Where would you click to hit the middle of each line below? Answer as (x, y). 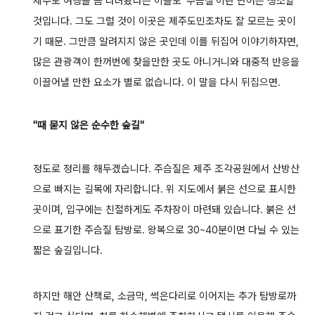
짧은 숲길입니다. (67, 251)
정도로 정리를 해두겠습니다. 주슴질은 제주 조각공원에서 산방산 (166, 169)
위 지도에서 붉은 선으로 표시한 (231, 189)
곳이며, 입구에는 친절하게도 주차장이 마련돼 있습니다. (149, 210)
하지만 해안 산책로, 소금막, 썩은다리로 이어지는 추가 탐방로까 (164, 296)
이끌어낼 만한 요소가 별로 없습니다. (110, 82)
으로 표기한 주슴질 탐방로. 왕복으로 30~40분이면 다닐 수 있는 (166, 230)
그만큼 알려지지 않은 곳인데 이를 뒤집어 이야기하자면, (184, 41)
